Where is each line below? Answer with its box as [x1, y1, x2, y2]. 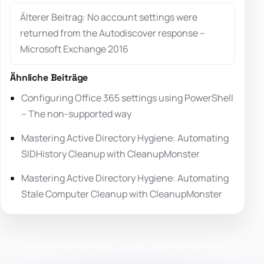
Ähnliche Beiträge [10, 71, 88, 84]
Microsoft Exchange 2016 [20, 42, 128, 56]
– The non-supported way [21, 107, 132, 121]
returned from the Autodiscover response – [20, 27, 205, 40]
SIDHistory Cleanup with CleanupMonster [21, 147, 200, 161]
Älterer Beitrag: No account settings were [20, 11, 197, 24]
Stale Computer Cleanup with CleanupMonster [21, 187, 223, 201]
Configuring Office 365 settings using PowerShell [21, 91, 234, 105]
